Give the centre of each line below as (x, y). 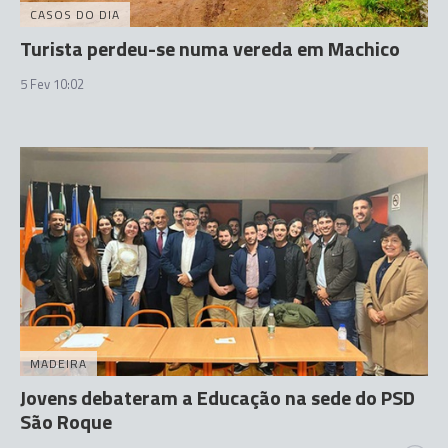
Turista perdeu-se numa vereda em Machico (210, 48)
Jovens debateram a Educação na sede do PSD (217, 397)
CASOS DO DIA (75, 14)
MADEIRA (58, 363)
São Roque (66, 421)
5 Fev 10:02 (52, 83)
